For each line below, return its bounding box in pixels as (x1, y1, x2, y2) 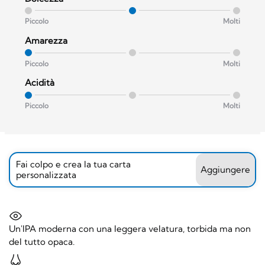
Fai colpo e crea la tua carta (16, 159, 131, 170)
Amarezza (25, 34, 68, 46)
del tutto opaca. (9, 235, 75, 247)
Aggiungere (201, 164, 250, 176)
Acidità (25, 77, 55, 89)
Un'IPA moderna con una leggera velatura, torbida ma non (9, 222, 251, 234)
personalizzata (16, 169, 76, 181)
